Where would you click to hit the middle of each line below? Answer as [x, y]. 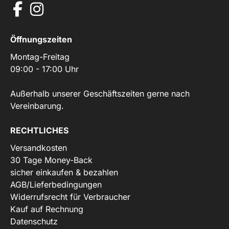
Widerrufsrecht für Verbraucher [70, 197]
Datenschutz [34, 221]
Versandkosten [39, 147]
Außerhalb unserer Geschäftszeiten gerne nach [100, 93]
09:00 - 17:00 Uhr [44, 69]
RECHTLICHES [39, 130]
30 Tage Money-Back [51, 160]
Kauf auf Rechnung [47, 209]
